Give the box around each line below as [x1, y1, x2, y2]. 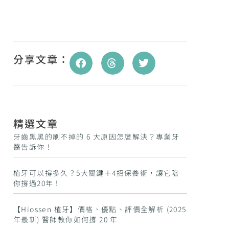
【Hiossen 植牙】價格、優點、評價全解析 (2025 [13, 204, 187, 214]
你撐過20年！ [13, 178, 61, 188]
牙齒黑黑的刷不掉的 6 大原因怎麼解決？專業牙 [13, 131, 180, 142]
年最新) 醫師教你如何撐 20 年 [13, 214, 118, 224]
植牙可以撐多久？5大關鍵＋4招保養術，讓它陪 [13, 168, 179, 178]
